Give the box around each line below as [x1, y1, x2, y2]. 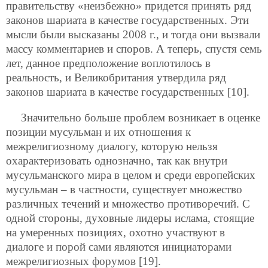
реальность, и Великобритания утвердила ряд [6, 71, 226, 84]
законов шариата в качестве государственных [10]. [6, 86, 249, 99]
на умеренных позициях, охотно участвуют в [6, 226, 225, 239]
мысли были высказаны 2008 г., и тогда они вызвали [6, 28, 260, 41]
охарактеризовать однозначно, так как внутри [6, 154, 227, 167]
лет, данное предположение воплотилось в [6, 57, 211, 70]
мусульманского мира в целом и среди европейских [6, 169, 255, 182]
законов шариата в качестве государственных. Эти [6, 14, 249, 27]
